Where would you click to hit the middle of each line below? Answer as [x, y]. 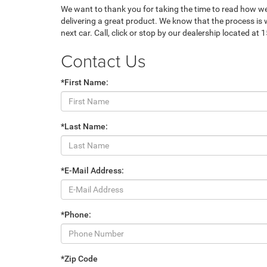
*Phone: [76, 214]
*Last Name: [84, 126]
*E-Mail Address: [92, 170]
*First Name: [85, 82]
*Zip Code [79, 258]
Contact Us [103, 60]
